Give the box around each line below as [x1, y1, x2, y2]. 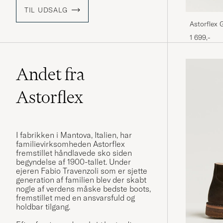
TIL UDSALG [24, 5, 68, 15]
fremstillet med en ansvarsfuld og [16, 193, 135, 203]
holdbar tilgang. [16, 202, 70, 212]
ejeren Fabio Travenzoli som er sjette [16, 166, 147, 176]
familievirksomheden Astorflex [16, 139, 125, 149]
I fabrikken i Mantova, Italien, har [16, 130, 132, 140]
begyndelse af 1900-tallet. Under [16, 157, 131, 167]
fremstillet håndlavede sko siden [16, 148, 132, 158]
